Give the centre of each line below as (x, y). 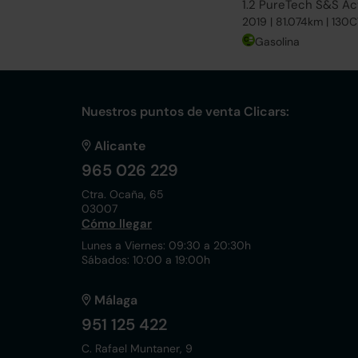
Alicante (120, 146)
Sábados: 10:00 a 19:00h (146, 260)
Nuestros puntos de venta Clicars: (185, 111)
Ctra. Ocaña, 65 (123, 194)
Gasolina (277, 42)
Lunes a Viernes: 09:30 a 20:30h (166, 245)
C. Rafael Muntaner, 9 (137, 348)
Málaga (116, 300)
